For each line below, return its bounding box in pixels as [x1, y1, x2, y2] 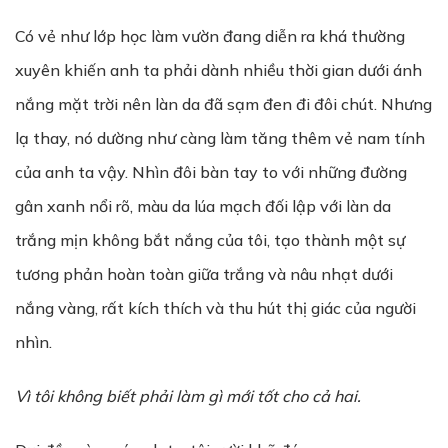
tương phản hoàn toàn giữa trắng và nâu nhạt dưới [15, 264, 393, 284]
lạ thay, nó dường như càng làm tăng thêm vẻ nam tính [15, 128, 425, 148]
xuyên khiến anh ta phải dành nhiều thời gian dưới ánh [15, 60, 422, 80]
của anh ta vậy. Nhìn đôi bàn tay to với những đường [15, 162, 407, 182]
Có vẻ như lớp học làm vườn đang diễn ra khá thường [15, 26, 405, 46]
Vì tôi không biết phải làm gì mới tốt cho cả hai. [15, 386, 361, 406]
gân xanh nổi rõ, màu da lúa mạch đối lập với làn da [15, 196, 391, 216]
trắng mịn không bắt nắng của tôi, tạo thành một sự [15, 230, 405, 250]
